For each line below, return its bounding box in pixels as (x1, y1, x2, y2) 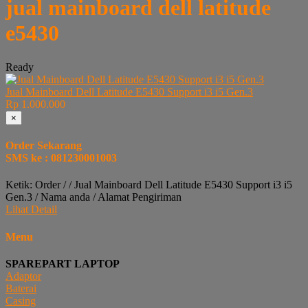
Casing (5, 294, 36, 307)
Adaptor (5, 269, 41, 282)
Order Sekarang (5, 140, 82, 152)
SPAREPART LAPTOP (5, 257, 120, 269)
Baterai (5, 282, 36, 294)
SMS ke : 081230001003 (5, 152, 117, 164)
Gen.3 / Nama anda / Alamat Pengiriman (5, 191, 181, 203)
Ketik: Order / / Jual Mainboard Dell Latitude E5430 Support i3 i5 (5, 179, 292, 191)
